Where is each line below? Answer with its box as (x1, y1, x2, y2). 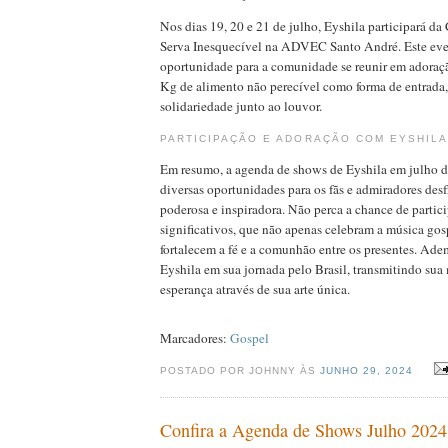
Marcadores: (160, 328, 230, 347)
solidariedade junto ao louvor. (160, 97, 322, 116)
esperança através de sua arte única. (160, 279, 350, 298)
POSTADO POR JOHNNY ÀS (160, 364, 321, 376)
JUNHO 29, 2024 (320, 364, 418, 376)
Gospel (230, 328, 269, 347)
